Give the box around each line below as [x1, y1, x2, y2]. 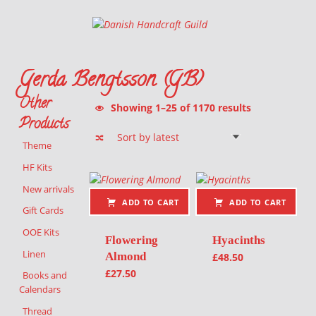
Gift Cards [23, 204, 64, 217]
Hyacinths [212, 233, 266, 247]
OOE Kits [23, 225, 60, 238]
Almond [105, 249, 147, 263]
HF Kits [23, 161, 53, 174]
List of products [87, 153, 150, 172]
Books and [23, 269, 68, 282]
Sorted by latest [250, 95, 279, 109]
